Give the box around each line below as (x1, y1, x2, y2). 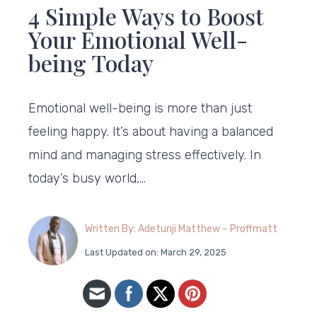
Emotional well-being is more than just (28, 100, 252, 116)
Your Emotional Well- (28, 24, 248, 54)
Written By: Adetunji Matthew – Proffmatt (85, 223, 277, 235)
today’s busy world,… (28, 171, 146, 186)
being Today (28, 47, 154, 78)
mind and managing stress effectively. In (28, 147, 261, 163)
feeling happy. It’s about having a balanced (28, 124, 273, 139)
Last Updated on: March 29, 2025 (85, 247, 226, 258)
